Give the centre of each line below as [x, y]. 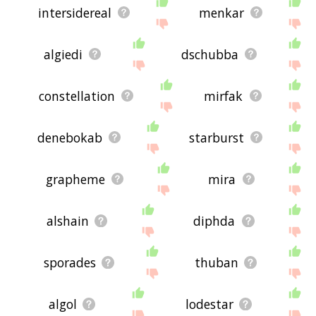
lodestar [209, 304]
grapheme [75, 179]
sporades [69, 262]
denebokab [70, 137]
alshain [67, 220]
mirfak [224, 96]
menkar [221, 12]
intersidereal [74, 12]
